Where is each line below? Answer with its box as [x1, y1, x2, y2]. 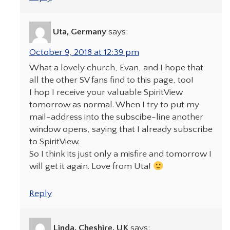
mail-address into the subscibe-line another [29, 112, 203, 123]
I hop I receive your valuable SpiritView [29, 87, 183, 98]
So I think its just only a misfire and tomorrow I [29, 149, 212, 160]
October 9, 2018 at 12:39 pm [29, 47, 139, 58]
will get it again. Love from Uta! [29, 161, 153, 172]
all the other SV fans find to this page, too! [29, 75, 194, 86]
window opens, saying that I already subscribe [29, 124, 213, 135]
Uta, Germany [52, 27, 106, 37]
